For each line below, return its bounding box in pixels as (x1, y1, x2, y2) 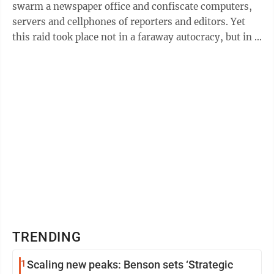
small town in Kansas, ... (12, 46, 122, 58)
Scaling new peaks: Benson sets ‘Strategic (27, 258, 233, 271)
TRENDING (12, 229, 82, 245)
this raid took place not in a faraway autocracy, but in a (12, 31, 259, 43)
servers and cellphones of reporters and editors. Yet (12, 16, 245, 28)
